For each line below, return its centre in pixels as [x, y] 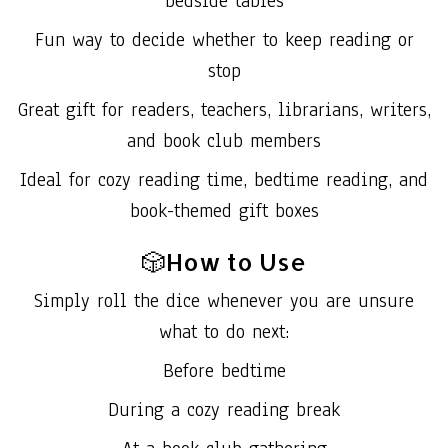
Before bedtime [224, 370]
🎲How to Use [224, 261]
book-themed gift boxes [224, 210]
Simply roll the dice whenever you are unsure [224, 300]
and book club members [224, 140]
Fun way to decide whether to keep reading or [224, 39]
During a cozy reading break [224, 409]
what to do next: [224, 331]
